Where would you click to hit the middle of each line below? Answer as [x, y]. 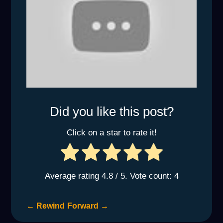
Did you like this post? [111, 112]
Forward [83, 206]
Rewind [51, 206]
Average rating [73, 176]
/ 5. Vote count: [143, 176]
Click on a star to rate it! [111, 132]
